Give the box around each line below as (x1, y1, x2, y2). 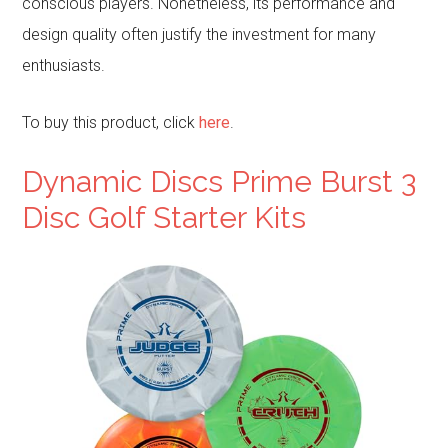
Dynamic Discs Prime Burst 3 (22, 164, 417, 200)
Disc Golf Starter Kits (22, 200, 307, 236)
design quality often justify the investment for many (22, 25, 377, 45)
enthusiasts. (22, 56, 106, 76)
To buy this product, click (22, 113, 200, 133)
